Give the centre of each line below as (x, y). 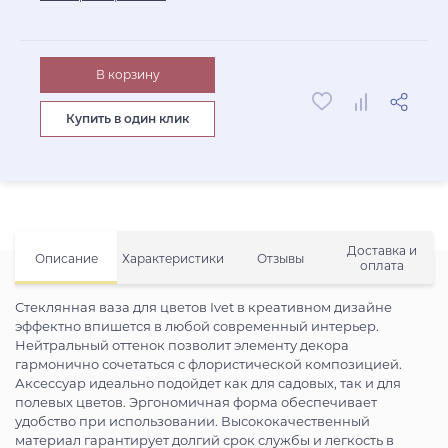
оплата (381, 266)
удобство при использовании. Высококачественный (192, 421)
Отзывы (280, 258)
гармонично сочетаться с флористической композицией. (208, 364)
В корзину (127, 75)
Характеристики (173, 258)
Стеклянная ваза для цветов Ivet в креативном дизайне (203, 307)
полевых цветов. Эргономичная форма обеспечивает (196, 402)
